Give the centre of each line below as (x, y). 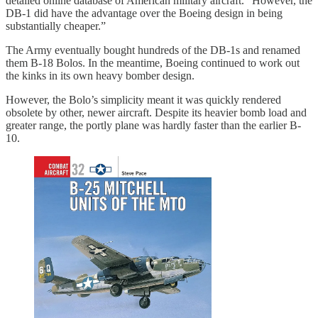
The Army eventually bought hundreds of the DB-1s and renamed (153, 50)
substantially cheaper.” (56, 26)
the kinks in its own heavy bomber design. (100, 76)
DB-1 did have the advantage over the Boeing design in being (144, 13)
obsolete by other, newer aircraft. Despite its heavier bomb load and (156, 113)
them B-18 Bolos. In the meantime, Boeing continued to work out (153, 63)
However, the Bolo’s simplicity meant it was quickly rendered (143, 100)
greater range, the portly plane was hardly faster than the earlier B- (153, 126)
